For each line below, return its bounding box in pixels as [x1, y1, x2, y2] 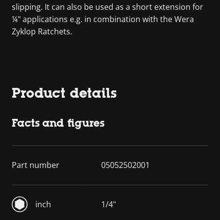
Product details [12, 84, 117, 101]
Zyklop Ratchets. [12, 26, 72, 37]
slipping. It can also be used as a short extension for [12, 1, 203, 12]
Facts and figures [12, 116, 105, 129]
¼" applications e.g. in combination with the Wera [12, 13, 194, 25]
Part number [12, 159, 59, 170]
